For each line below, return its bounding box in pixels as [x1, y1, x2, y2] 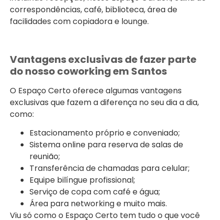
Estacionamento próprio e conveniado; [29, 127, 180, 139]
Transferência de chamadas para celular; [29, 163, 190, 174]
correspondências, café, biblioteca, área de [10, 4, 177, 15]
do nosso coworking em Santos [10, 64, 167, 78]
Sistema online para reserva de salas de [29, 139, 183, 151]
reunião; [29, 151, 60, 163]
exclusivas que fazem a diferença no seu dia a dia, [10, 96, 199, 108]
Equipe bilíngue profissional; [29, 174, 135, 186]
